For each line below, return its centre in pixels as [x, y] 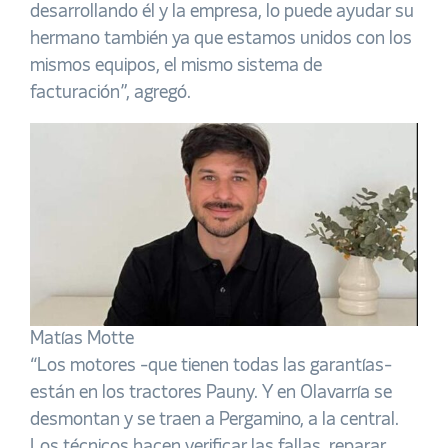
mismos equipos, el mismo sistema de [176, 65]
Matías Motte [82, 339]
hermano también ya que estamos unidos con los [221, 38]
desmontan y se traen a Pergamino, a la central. [214, 420]
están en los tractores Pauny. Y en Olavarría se [211, 393]
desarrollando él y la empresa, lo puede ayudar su [222, 11]
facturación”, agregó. [110, 92]
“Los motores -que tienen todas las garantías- [211, 366]
